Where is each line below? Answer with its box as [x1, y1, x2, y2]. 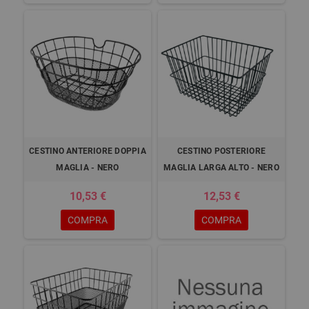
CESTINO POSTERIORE [177, 146, 266, 156]
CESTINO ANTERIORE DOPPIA [29, 146, 146, 156]
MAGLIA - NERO [56, 163, 119, 172]
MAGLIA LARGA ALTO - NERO [163, 163, 279, 172]
